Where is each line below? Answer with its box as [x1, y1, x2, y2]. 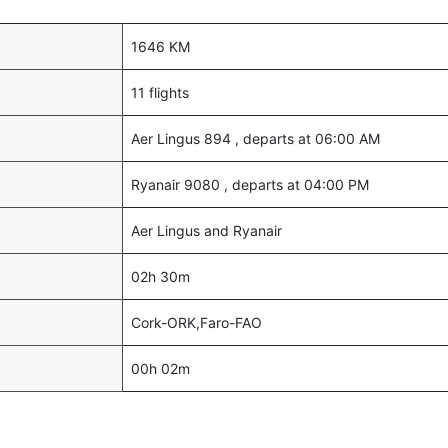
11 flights [131, 84, 189, 101]
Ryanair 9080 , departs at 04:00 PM [131, 176, 369, 193]
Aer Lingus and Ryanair [131, 222, 282, 239]
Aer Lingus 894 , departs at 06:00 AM [131, 130, 380, 147]
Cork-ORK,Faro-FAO [131, 314, 262, 331]
